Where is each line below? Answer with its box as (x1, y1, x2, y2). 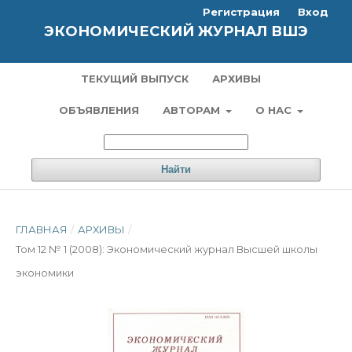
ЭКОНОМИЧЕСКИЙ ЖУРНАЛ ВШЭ (44, 23, 308, 40)
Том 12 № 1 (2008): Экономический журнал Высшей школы (16, 243, 317, 255)
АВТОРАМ (162, 104, 223, 116)
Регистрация (203, 5, 280, 18)
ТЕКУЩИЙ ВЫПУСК (81, 72, 189, 85)
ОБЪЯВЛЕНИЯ (58, 104, 139, 116)
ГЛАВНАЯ (16, 223, 68, 236)
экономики (16, 266, 74, 279)
